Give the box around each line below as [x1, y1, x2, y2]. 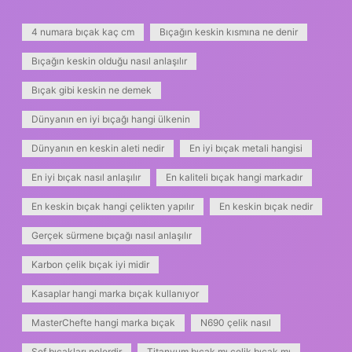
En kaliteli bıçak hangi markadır [166, 171, 302, 184]
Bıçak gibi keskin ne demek [31, 84, 152, 97]
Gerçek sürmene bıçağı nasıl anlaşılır [31, 229, 192, 242]
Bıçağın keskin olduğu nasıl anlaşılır [31, 55, 187, 68]
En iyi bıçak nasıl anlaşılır [31, 171, 141, 184]
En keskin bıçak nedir [219, 200, 313, 213]
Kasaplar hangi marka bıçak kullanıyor [31, 288, 199, 300]
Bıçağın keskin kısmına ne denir [159, 26, 298, 38]
